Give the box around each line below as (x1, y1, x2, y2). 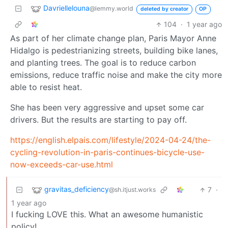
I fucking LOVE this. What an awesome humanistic (11, 209, 203, 220)
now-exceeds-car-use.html (10, 159, 113, 170)
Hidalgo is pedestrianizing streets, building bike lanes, (10, 45, 218, 56)
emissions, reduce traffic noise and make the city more (10, 70, 222, 80)
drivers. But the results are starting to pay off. (10, 115, 187, 125)
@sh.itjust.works (109, 186, 156, 194)
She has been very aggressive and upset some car (10, 102, 204, 113)
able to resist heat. (10, 82, 82, 93)
